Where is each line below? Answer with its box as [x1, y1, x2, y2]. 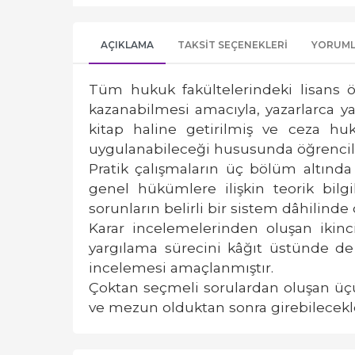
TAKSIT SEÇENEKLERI [177, 39, 288, 51]
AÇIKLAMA [101, 39, 154, 51]
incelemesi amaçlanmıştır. [89, 259, 273, 276]
